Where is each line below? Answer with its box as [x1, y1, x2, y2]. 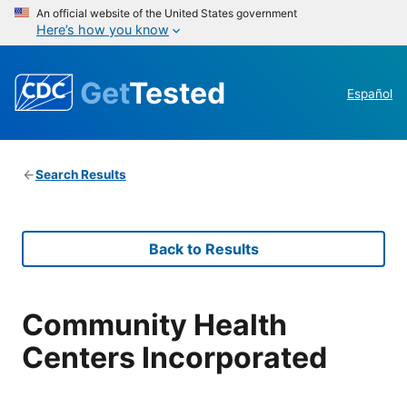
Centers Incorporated [22, 339, 327, 375]
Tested [129, 74, 225, 111]
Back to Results [148, 240, 259, 259]
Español [347, 86, 392, 102]
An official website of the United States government [36, 6, 297, 20]
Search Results [35, 167, 126, 183]
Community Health [22, 306, 287, 342]
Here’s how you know [36, 22, 169, 37]
